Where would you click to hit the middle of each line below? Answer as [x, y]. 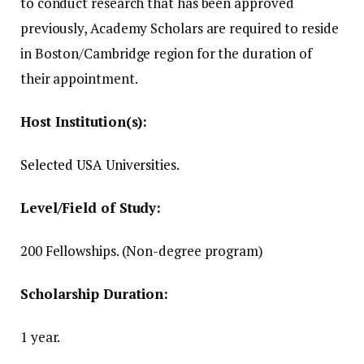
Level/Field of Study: [91, 207]
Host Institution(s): [84, 121]
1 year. [41, 337]
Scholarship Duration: [95, 294]
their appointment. [79, 78]
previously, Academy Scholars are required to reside [180, 28]
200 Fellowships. [69, 251]
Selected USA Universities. [100, 164]
